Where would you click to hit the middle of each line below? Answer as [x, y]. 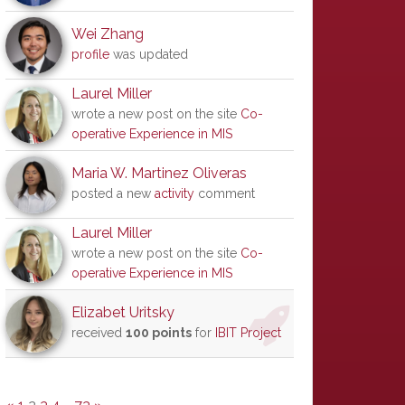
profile [90, 54]
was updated [149, 54]
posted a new [113, 193]
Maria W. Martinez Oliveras [159, 173]
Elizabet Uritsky [123, 312]
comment [225, 193]
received [99, 333]
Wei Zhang [108, 34]
